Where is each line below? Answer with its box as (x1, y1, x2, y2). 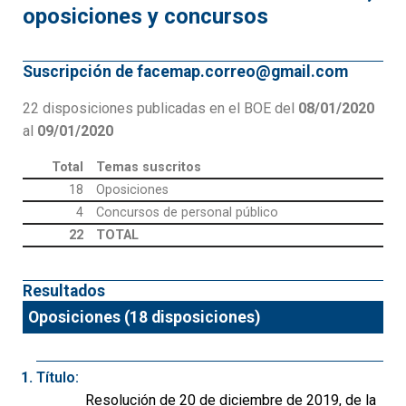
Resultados (23, 281, 105, 300)
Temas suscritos (96, 159, 202, 176)
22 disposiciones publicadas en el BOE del (23, 100, 298, 118)
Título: (36, 368, 79, 386)
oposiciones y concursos (23, 3, 268, 29)
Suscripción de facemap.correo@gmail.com (23, 62, 348, 81)
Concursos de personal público (96, 205, 279, 221)
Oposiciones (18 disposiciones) (28, 307, 261, 326)
